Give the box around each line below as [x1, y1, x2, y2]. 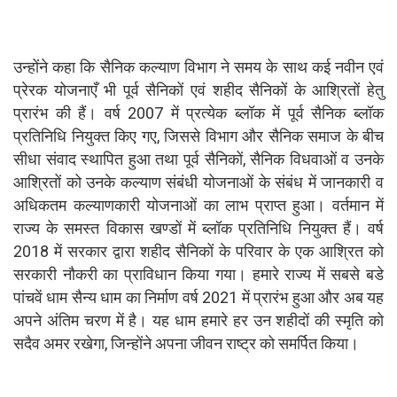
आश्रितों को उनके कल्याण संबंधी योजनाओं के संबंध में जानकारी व [13, 172, 384, 191]
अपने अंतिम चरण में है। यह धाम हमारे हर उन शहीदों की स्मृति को [13, 310, 384, 330]
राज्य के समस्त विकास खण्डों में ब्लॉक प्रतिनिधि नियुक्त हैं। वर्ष [13, 218, 384, 237]
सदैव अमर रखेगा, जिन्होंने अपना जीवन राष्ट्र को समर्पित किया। [13, 333, 359, 353]
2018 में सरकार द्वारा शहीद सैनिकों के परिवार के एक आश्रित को [13, 241, 384, 261]
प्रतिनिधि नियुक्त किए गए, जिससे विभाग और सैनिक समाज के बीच [13, 126, 384, 145]
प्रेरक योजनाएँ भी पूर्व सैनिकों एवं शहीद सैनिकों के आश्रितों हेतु [13, 80, 384, 99]
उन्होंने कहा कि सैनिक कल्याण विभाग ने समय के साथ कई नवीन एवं [13, 57, 384, 76]
